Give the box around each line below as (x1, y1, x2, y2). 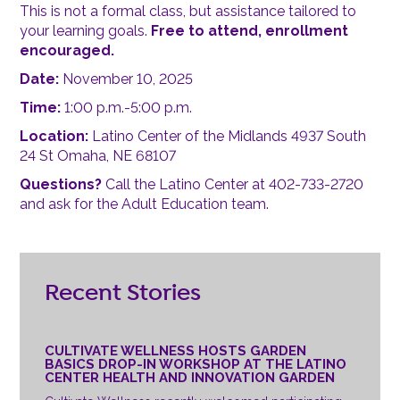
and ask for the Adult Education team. (20, 196, 270, 212)
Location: (20, 128, 89, 145)
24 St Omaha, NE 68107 (20, 147, 177, 164)
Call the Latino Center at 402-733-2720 (105, 176, 364, 193)
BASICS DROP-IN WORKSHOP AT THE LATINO (44, 355, 346, 372)
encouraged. (20, 42, 115, 59)
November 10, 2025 (62, 71, 197, 87)
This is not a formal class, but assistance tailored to (20, 3, 357, 20)
